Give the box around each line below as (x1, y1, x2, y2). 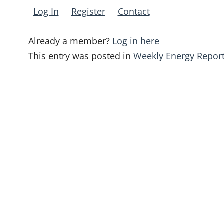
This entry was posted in (28, 49, 133, 62)
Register (71, 5, 105, 17)
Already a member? (28, 34, 112, 47)
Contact (117, 5, 150, 17)
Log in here (112, 34, 159, 47)
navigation (27, 108, 72, 120)
